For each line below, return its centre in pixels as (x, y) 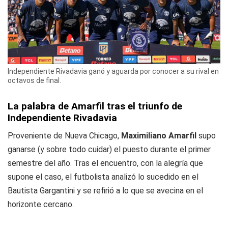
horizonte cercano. (41, 205)
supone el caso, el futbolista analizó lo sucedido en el (103, 177)
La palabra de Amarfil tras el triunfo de (95, 106)
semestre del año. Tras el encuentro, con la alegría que (105, 163)
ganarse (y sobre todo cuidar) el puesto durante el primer (109, 150)
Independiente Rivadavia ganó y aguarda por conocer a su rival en (113, 72)
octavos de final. (34, 81)
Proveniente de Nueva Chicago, (64, 136)
